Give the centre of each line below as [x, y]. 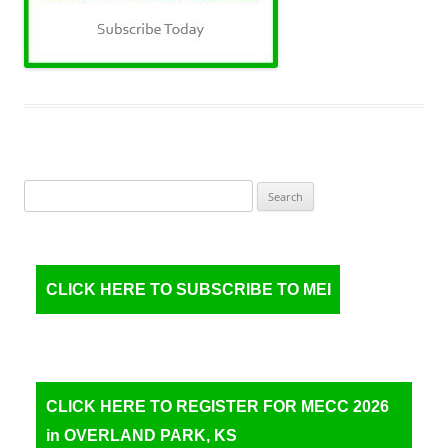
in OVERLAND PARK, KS [141, 435]
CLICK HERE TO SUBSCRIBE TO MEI [188, 289]
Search [43, 191]
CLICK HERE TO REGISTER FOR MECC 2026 [217, 406]
